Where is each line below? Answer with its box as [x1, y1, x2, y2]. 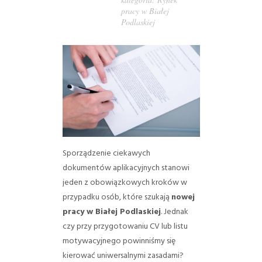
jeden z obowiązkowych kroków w [62, 175, 187, 189]
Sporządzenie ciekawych [62, 146, 150, 160]
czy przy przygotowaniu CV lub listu [62, 219, 188, 233]
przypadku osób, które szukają [62, 190, 171, 204]
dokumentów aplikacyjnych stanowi [62, 161, 189, 175]
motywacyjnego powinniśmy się [62, 234, 175, 248]
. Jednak [160, 205, 188, 219]
